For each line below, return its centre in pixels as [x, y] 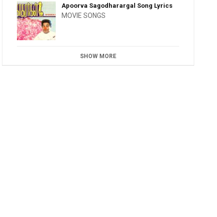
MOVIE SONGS [84, 15]
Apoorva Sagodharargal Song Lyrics [117, 6]
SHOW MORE [98, 56]
